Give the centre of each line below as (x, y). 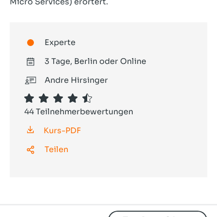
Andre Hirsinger (76, 80)
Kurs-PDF (62, 131)
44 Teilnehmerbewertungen (79, 112)
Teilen (56, 149)
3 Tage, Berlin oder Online (95, 61)
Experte (60, 42)
